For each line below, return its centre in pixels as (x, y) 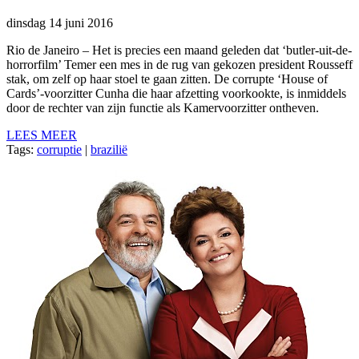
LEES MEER (42, 135)
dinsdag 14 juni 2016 (60, 23)
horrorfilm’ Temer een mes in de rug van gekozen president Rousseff (179, 65)
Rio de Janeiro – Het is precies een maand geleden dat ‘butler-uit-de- (179, 50)
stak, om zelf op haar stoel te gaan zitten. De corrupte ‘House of (167, 79)
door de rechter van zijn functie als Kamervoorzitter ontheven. (163, 108)
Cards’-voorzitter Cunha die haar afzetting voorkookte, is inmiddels (176, 94)
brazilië (109, 150)
